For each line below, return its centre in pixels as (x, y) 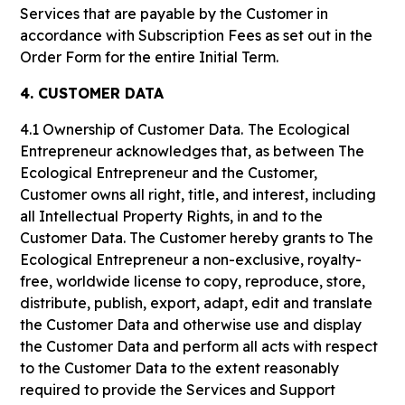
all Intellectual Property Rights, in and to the (172, 216)
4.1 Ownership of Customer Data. (132, 129)
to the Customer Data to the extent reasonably (180, 368)
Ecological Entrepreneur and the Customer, (169, 173)
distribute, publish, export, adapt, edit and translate (197, 303)
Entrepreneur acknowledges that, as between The (193, 151)
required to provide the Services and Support (178, 390)
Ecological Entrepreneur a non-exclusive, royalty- (191, 259)
